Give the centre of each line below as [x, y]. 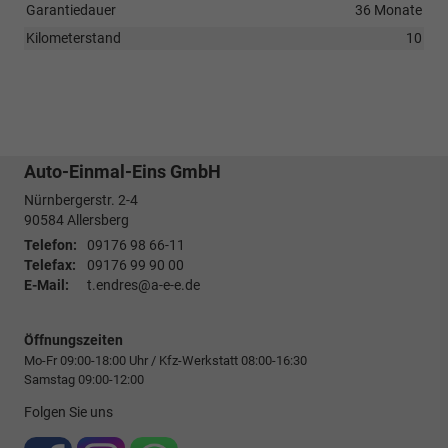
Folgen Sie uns [68, 413]
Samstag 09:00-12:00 [84, 380]
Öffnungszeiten [73, 341]
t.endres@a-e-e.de [143, 286]
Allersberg [98, 221]
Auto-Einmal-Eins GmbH [122, 172]
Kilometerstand [73, 38]
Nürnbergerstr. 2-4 [81, 201]
